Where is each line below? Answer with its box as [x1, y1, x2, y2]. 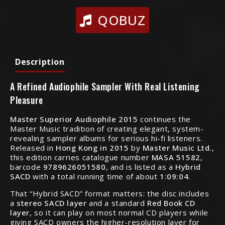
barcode [10, 162, 43, 172]
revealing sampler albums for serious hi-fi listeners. [10, 133, 202, 143]
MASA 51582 [151, 152, 200, 162]
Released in [10, 143, 56, 153]
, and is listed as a [105, 162, 176, 172]
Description [15, 56, 65, 67]
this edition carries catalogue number [10, 152, 152, 162]
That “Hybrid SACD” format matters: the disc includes [10, 188, 209, 198]
